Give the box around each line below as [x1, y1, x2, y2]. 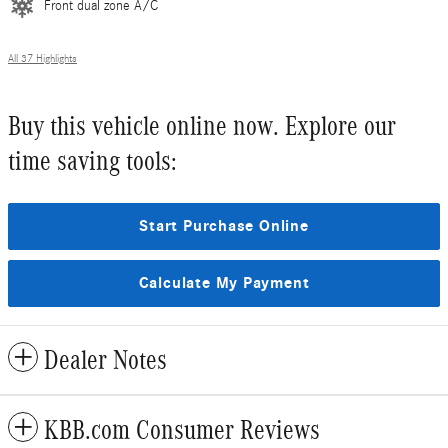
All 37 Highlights [8, 52, 77, 65]
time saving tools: [8, 145, 177, 176]
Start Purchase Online [139, 216, 309, 235]
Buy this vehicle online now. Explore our [8, 110, 396, 141]
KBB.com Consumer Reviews [44, 414, 320, 445]
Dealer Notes [44, 344, 167, 375]
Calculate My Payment [138, 273, 310, 292]
